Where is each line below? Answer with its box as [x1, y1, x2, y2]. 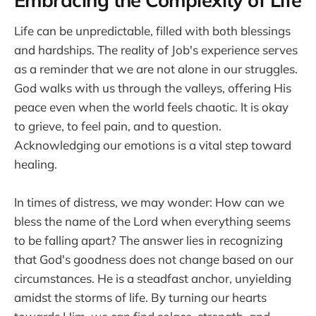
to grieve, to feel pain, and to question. [14, 118, 221, 133]
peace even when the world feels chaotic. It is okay [14, 99, 288, 114]
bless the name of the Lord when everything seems [14, 213, 291, 229]
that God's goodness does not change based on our [14, 251, 293, 267]
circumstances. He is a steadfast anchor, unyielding [14, 270, 291, 286]
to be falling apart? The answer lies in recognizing [14, 232, 283, 248]
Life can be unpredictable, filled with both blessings [14, 23, 291, 38]
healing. [14, 156, 57, 171]
